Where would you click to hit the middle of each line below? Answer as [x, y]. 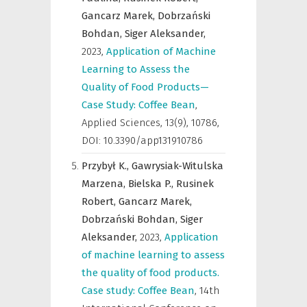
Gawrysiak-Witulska [177, 166]
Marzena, [105, 184]
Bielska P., [152, 184]
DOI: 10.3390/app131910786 [142, 140]
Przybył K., [107, 166]
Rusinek [195, 184]
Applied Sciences [121, 123]
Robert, [100, 201]
